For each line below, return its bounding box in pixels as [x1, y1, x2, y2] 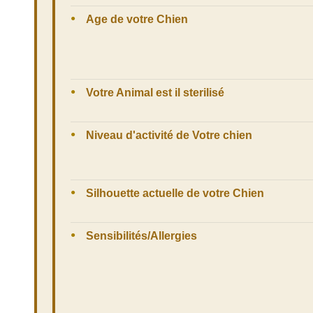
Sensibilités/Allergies [86, 230, 197, 242]
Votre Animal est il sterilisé [86, 87, 224, 99]
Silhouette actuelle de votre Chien [86, 187, 264, 200]
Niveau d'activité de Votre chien [86, 129, 252, 142]
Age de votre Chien [86, 13, 188, 26]
